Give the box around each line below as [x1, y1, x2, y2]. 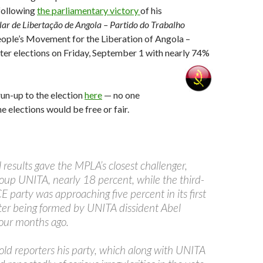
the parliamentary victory [37, 5, 140, 16]
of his [140, 5, 162, 16]
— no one [102, 89, 140, 100]
